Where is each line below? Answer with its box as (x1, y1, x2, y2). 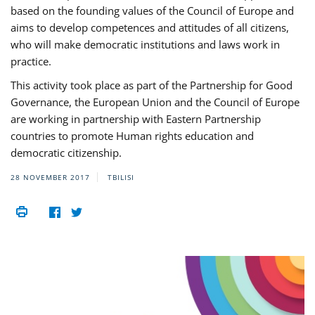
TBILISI (108, 172, 134, 183)
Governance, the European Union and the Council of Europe (11, 95, 300, 110)
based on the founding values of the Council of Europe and (11, 4, 294, 18)
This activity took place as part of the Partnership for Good (11, 78, 292, 93)
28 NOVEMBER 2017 (11, 172, 90, 183)
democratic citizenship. (11, 146, 122, 160)
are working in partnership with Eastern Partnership (11, 112, 261, 127)
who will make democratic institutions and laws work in (11, 37, 280, 52)
